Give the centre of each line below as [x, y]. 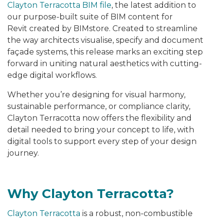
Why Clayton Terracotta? [91, 194]
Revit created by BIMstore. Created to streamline [102, 29]
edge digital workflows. [52, 75]
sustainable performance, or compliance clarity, [99, 107]
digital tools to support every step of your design [102, 142]
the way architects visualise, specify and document [105, 40]
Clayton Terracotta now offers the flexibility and [100, 118]
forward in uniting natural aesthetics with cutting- [105, 64]
